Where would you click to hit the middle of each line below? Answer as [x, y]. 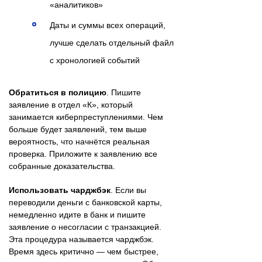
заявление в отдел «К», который [71, 104]
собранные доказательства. [62, 166]
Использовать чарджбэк [60, 190]
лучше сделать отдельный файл [112, 42]
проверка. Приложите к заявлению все [83, 154]
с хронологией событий [95, 60]
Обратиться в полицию [58, 92]
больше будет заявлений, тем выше [78, 129]
